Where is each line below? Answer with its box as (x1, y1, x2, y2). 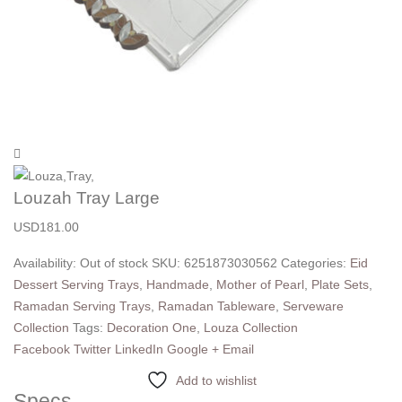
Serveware (283, 299, 344, 314)
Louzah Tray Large (13, 188, 160, 208)
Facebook (13, 342, 70, 357)
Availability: (13, 256, 80, 271)
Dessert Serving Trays (13, 277, 139, 293)
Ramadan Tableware (158, 299, 275, 314)
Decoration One (107, 320, 197, 336)
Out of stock (80, 256, 148, 271)
